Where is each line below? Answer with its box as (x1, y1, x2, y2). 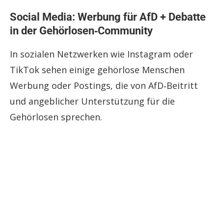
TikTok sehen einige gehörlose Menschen (10, 64, 185, 76)
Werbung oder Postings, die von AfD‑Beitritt (10, 80, 198, 92)
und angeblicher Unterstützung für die (10, 95, 175, 108)
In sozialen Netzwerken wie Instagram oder (10, 48, 193, 60)
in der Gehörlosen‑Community (10, 25, 153, 37)
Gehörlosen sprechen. (10, 111, 102, 123)
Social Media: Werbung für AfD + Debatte (10, 11, 206, 24)
